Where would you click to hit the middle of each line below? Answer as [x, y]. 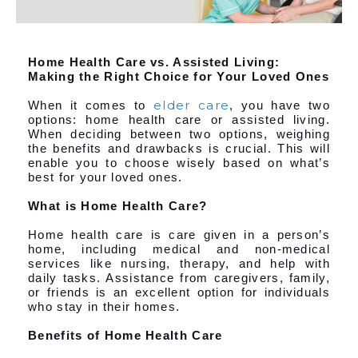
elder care [191, 105]
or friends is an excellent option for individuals [179, 292]
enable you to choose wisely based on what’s [179, 162]
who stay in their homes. [104, 306]
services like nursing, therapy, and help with [179, 263]
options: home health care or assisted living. [179, 119]
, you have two [280, 105]
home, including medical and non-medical [179, 249]
